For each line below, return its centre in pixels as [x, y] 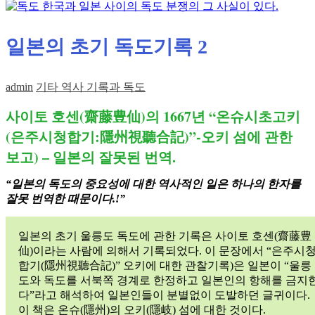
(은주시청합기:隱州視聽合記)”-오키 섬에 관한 [149, 137]
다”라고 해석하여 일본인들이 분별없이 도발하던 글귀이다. [164, 295]
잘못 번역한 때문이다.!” [65, 199]
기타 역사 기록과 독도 [91, 87]
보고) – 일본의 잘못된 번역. [91, 157]
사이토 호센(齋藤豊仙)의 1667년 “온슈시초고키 [153, 116]
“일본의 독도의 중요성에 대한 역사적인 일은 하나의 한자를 [153, 184]
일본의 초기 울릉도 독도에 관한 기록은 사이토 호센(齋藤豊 [165, 236]
